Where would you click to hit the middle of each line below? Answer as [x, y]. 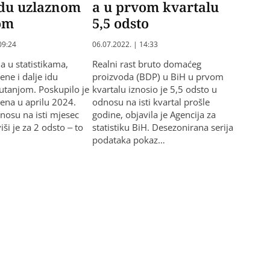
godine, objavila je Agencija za [154, 115]
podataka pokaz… [128, 140]
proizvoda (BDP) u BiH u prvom [158, 77]
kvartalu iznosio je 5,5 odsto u [154, 89]
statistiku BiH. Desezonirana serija [162, 127]
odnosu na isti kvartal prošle [151, 102]
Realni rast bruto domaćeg [146, 64]
